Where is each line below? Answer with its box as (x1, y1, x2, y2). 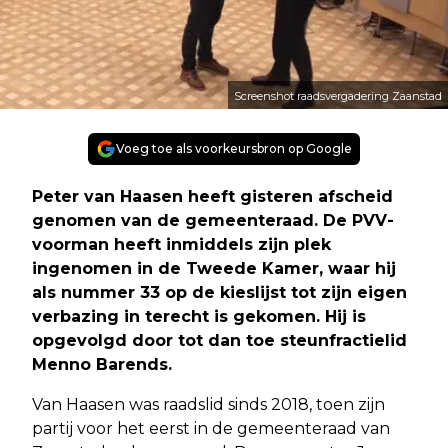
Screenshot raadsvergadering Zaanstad (234, 88, 442, 103)
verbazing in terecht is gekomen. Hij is (32, 306, 366, 326)
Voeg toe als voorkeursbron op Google (116, 140, 352, 156)
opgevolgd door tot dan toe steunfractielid (32, 330, 407, 350)
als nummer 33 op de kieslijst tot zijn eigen (32, 282, 407, 302)
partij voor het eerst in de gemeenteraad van (32, 418, 390, 438)
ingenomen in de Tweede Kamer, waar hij (32, 258, 396, 278)
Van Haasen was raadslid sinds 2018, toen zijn (32, 394, 385, 414)
